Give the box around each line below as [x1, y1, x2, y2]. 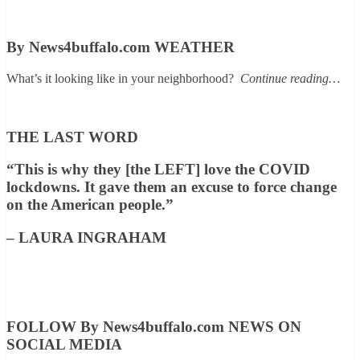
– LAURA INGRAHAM [6, 229, 166, 247]
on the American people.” [6, 196, 174, 214]
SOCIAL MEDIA [6, 336, 122, 354]
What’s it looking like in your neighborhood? [6, 71, 234, 85]
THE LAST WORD [6, 128, 138, 145]
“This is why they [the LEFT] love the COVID [6, 161, 310, 178]
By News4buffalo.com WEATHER [6, 39, 235, 56]
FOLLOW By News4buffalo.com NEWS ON [6, 318, 301, 336]
